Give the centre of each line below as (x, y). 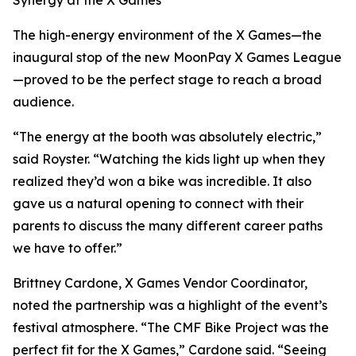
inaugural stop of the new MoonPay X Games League (177, 58)
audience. (43, 102)
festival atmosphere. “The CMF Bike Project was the (171, 328)
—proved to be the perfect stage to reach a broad (167, 80)
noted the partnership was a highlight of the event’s (170, 306)
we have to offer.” (68, 248)
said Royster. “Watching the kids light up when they (169, 159)
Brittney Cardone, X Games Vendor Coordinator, (160, 283)
